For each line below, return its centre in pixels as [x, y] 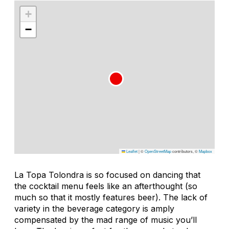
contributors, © [185, 151]
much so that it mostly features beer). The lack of [111, 197]
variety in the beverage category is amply [94, 208]
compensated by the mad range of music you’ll [106, 220]
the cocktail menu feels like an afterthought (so [106, 186]
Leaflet [131, 151]
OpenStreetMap [158, 151]
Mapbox [205, 151]
